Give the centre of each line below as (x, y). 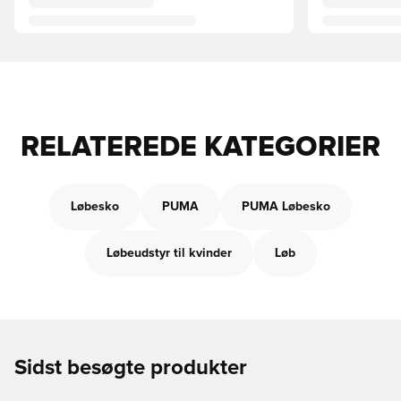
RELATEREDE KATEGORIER (200, 148)
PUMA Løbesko (286, 207)
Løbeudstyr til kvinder (169, 253)
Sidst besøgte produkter (131, 368)
